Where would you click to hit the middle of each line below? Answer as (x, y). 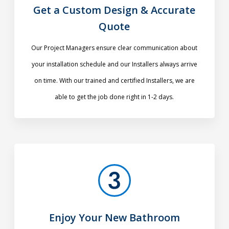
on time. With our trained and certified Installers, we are (114, 81)
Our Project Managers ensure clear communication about (114, 48)
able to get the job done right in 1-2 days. (114, 97)
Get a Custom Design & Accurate (114, 10)
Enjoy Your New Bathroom (114, 218)
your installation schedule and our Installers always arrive (114, 64)
